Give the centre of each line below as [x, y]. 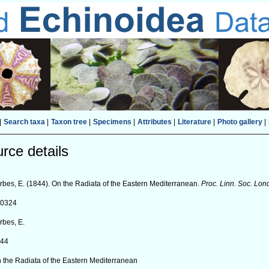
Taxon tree [69, 122]
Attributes [154, 122]
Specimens [112, 122]
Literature [194, 122]
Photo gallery [240, 122]
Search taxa [24, 122]
